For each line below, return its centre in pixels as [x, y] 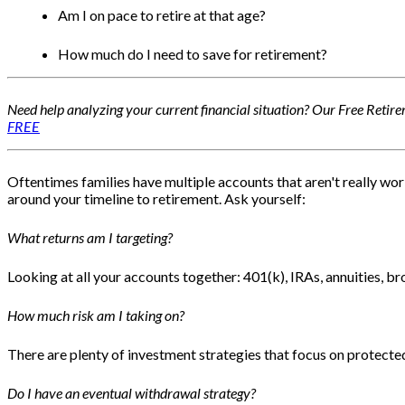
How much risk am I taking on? [96, 316]
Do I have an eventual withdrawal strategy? [133, 393]
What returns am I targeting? [90, 238]
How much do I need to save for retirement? [193, 54]
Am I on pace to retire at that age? [162, 15]
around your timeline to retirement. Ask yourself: [156, 199]
